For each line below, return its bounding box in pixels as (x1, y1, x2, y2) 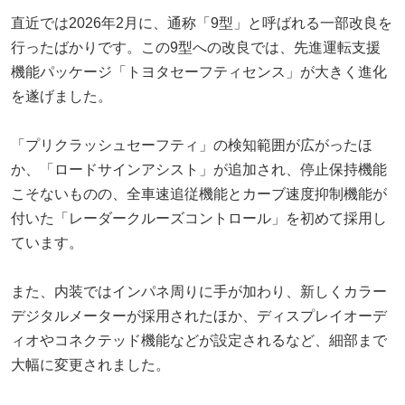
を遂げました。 (11, 88, 112, 104)
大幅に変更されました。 (11, 356, 170, 372)
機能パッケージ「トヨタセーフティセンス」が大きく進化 (11, 63, 387, 80)
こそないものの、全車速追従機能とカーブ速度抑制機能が (11, 185, 387, 202)
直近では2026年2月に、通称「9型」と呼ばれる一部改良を (11, 14, 392, 31)
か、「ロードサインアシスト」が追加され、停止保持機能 (11, 161, 387, 177)
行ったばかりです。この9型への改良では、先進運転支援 (11, 39, 381, 55)
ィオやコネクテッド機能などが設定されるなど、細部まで (11, 332, 387, 348)
